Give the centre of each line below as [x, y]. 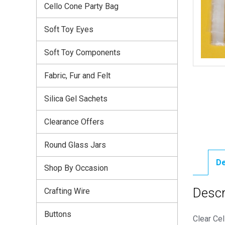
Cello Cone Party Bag [81, 6]
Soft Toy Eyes [69, 29]
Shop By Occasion [76, 168]
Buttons [58, 214]
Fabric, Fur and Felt [77, 75]
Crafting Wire [67, 191]
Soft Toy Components [82, 52]
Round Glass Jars [75, 145]
